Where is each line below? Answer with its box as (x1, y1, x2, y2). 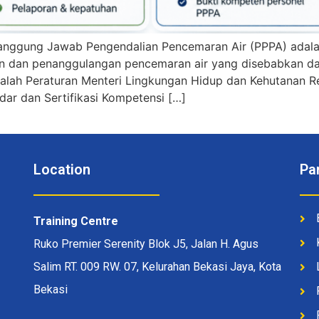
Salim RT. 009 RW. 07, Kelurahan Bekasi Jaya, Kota (33, 260, 282, 274)
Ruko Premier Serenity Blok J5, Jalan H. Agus (33, 237, 259, 251)
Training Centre (33, 214, 119, 229)
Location (33, 161, 91, 179)
